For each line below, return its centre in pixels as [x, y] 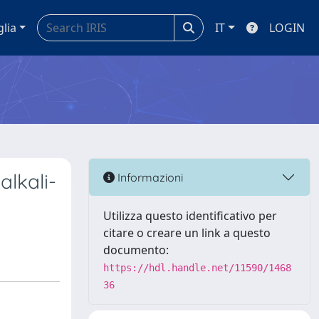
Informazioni [149, 177]
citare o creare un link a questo [187, 233]
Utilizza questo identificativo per [190, 216]
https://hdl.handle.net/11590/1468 [197, 268]
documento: [136, 250]
